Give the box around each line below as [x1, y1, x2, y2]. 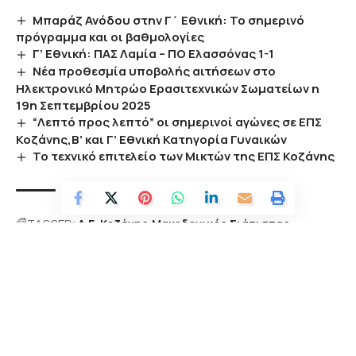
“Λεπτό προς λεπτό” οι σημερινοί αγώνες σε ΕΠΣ [33, 114, 323, 131]
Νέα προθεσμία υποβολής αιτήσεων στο [33, 63, 277, 80]
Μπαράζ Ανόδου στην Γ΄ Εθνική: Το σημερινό [33, 11, 305, 29]
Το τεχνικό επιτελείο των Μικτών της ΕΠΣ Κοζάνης [33, 148, 335, 165]
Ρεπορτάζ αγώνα [16, 234, 112, 250]
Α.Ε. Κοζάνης [78, 216, 149, 232]
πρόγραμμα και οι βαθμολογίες [16, 29, 204, 46]
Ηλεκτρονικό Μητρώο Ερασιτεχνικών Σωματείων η [16, 80, 319, 98]
